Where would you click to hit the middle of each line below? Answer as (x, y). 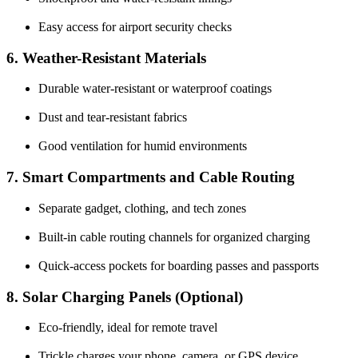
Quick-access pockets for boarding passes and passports (179, 265)
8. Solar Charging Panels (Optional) (125, 296)
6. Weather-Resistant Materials (106, 58)
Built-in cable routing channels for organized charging (174, 237)
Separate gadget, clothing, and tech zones (142, 208)
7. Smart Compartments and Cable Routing (151, 177)
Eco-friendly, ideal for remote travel (128, 328)
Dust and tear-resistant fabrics (113, 117)
